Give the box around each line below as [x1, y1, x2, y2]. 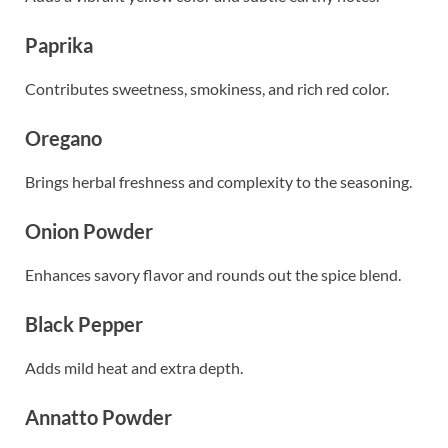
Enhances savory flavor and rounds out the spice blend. [25, 265, 401, 285]
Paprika [25, 33, 93, 58]
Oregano [25, 126, 102, 151]
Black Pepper [25, 312, 143, 337]
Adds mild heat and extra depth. [25, 358, 243, 378]
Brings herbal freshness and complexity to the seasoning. [25, 172, 412, 192]
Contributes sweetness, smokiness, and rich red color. [25, 79, 389, 99]
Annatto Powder [25, 405, 172, 430]
